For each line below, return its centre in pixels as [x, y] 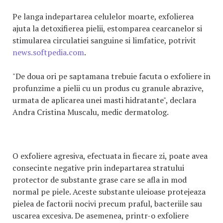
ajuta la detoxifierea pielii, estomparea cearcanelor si [107, 28]
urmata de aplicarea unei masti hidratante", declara [104, 100]
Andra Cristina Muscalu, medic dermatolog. [90, 112]
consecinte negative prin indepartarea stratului [98, 168]
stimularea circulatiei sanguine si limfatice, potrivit [104, 40]
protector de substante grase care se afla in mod [100, 180]
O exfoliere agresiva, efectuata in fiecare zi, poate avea [110, 156]
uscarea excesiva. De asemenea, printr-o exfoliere [101, 216]
